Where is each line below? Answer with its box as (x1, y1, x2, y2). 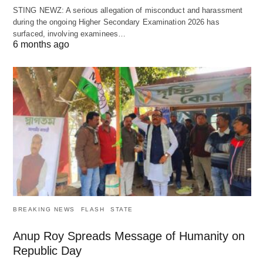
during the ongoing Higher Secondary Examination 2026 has (13, 17, 220, 26)
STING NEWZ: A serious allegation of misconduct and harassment (13, 5, 243, 15)
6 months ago (13, 39, 69, 49)
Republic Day (13, 244, 82, 258)
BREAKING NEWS (13, 206, 75, 213)
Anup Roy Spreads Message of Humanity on (13, 230, 245, 243)
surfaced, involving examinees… (13, 29, 126, 38)
